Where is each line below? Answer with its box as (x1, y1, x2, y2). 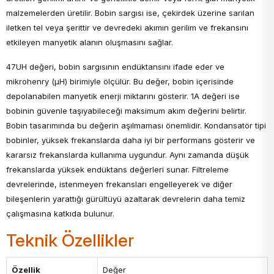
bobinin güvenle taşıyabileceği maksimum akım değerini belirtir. (6, 106, 246, 116)
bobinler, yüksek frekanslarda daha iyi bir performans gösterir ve (6, 135, 255, 146)
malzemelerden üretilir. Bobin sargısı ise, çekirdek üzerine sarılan (6, 8, 254, 18)
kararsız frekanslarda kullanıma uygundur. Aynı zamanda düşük (6, 150, 249, 160)
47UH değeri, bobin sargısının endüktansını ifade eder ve (6, 62, 224, 72)
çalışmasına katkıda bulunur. (6, 209, 114, 219)
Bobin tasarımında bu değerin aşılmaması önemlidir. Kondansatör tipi (6, 120, 266, 131)
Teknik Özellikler (6, 230, 134, 251)
